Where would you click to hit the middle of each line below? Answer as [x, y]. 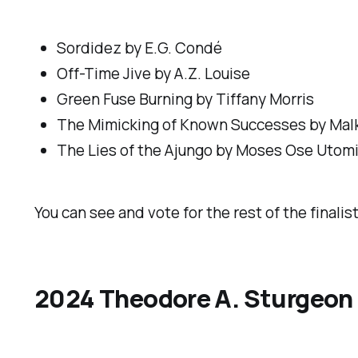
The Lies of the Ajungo [135, 151]
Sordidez [91, 48]
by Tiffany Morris [254, 99]
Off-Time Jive [104, 74]
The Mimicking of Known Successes [182, 125]
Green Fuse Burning [125, 99]
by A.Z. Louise [201, 74]
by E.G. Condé [174, 48]
